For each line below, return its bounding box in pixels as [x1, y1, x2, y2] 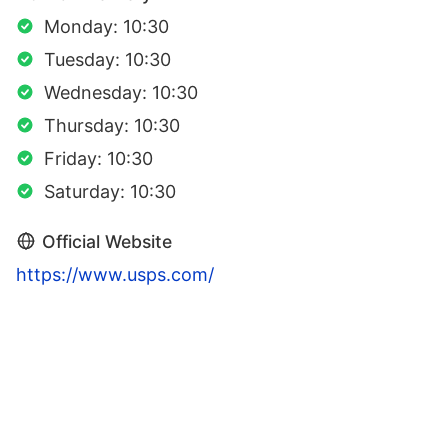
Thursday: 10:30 [44, 115, 180, 137]
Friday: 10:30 [44, 148, 153, 170]
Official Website [42, 231, 172, 253]
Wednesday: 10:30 [44, 82, 198, 104]
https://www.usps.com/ [16, 264, 214, 286]
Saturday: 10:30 [44, 181, 176, 203]
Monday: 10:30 [44, 16, 169, 38]
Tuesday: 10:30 [44, 49, 171, 71]
